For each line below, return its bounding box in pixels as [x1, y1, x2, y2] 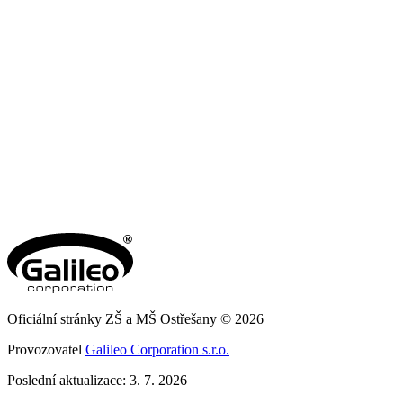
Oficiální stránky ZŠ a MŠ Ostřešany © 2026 [7, 311, 264, 327]
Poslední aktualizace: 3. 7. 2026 [7, 372, 187, 389]
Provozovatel [7, 342, 85, 358]
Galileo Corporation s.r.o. [85, 342, 229, 358]
